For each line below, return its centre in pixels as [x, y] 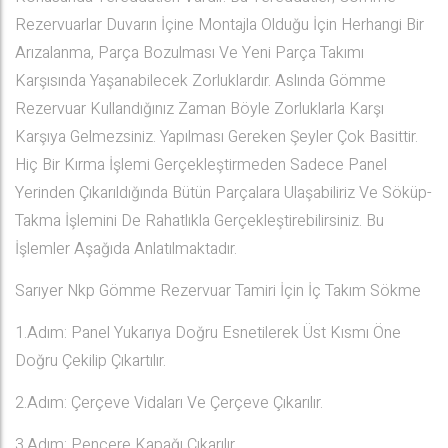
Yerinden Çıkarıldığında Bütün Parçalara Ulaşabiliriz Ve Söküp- [223, 193]
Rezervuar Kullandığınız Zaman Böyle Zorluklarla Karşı [199, 109]
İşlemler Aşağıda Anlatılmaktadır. [126, 249]
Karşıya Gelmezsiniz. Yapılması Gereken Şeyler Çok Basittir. [216, 137]
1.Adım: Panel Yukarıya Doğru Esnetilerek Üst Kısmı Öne [208, 333]
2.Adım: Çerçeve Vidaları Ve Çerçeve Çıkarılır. [169, 403]
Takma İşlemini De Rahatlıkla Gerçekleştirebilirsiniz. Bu [199, 221]
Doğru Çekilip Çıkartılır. [90, 361]
